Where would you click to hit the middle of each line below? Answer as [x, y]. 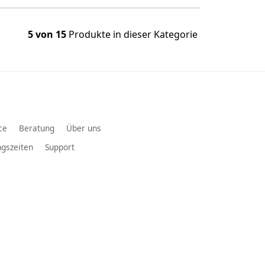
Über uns [84, 128]
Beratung [37, 128]
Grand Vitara [56, 226]
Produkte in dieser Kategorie [132, 34]
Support [60, 147]
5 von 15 [47, 34]
